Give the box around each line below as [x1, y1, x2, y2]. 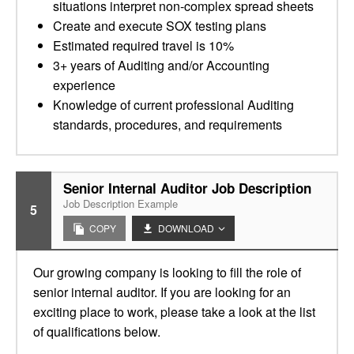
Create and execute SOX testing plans [53, 17, 266, 35]
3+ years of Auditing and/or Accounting [53, 56, 269, 74]
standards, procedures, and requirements [53, 115, 282, 134]
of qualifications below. [33, 322, 160, 341]
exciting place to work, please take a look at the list [33, 303, 315, 321]
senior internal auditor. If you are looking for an [33, 283, 291, 301]
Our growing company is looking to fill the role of [33, 263, 301, 281]
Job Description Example [63, 196, 178, 211]
